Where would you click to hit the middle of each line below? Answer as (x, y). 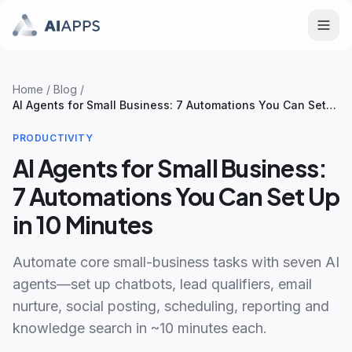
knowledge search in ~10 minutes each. (140, 328)
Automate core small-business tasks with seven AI (176, 262)
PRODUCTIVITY (53, 138)
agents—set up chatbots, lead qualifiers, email (162, 284)
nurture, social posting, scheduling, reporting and (171, 306)
